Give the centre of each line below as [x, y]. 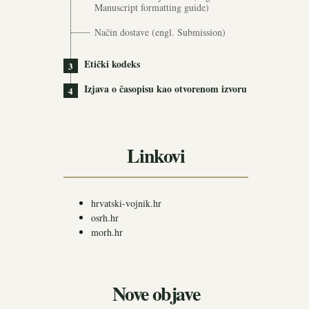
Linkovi [156, 156]
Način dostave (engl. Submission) [160, 32]
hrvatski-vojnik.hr [126, 203]
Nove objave [156, 293]
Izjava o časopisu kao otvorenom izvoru [166, 89]
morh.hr [107, 232]
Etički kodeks [112, 64]
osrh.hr [105, 218]
